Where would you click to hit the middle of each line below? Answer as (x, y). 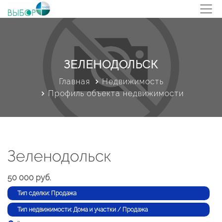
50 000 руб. (29, 178)
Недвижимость (133, 82)
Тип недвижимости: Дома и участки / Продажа (83, 210)
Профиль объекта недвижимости (116, 93)
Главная (74, 82)
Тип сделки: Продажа (47, 193)
